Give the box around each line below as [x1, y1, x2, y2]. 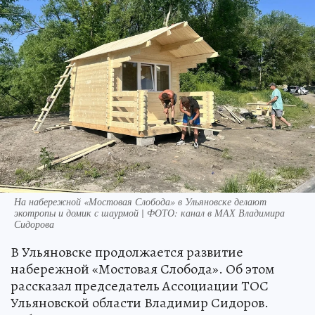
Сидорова [14, 217, 54, 231]
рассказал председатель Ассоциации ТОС [11, 276, 269, 295]
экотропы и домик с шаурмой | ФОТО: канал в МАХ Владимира [14, 206, 285, 219]
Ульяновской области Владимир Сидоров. [11, 293, 269, 312]
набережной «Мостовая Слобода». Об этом [11, 259, 274, 278]
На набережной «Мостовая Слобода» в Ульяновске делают [14, 195, 266, 208]
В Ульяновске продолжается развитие [11, 243, 243, 262]
